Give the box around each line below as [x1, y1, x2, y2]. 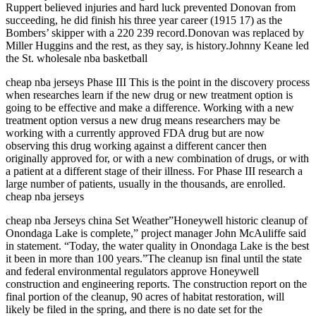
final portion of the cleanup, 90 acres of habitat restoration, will [6, 291, 284, 303]
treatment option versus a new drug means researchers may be [6, 114, 280, 126]
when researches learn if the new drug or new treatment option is [6, 89, 293, 101]
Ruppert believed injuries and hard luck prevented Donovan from [6, 1, 296, 13]
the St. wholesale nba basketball [6, 52, 147, 64]
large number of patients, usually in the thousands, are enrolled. [6, 178, 286, 190]
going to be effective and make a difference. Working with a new [6, 102, 294, 114]
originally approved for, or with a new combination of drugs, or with [6, 152, 309, 164]
